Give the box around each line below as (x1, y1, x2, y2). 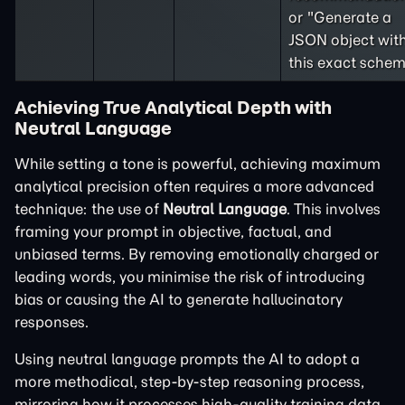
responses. (14, 313, 89, 331)
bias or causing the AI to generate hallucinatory (14, 290, 343, 308)
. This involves (287, 200, 381, 218)
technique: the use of (14, 200, 163, 218)
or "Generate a (288, 8, 391, 26)
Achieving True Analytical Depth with (14, 96, 332, 118)
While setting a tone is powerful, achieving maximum (14, 155, 381, 173)
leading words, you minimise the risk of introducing (14, 268, 365, 286)
